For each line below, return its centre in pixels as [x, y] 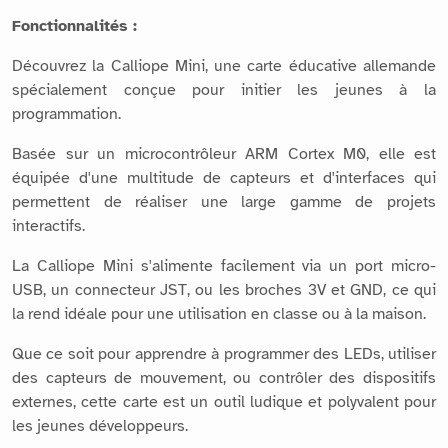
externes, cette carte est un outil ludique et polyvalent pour [224, 401]
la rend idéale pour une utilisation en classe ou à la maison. [219, 313]
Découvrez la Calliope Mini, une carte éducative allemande [224, 65]
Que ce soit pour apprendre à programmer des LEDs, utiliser [224, 353]
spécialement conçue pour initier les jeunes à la [224, 89]
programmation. [66, 113]
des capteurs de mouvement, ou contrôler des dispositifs [224, 377]
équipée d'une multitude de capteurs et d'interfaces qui [224, 177]
